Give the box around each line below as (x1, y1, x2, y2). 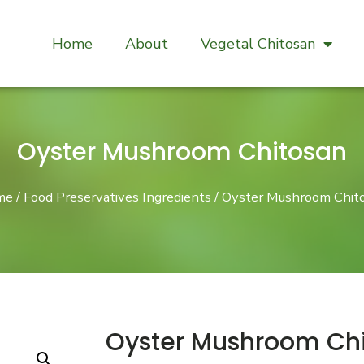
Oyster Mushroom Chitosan (17, 135, 347, 169)
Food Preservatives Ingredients (24, 188, 211, 206)
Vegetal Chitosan (200, 33, 315, 54)
